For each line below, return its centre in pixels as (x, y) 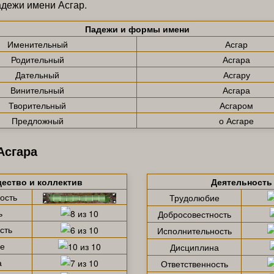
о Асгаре (236, 120)
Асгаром (236, 105)
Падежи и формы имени (137, 28)
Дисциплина (194, 247)
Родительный (37, 59)
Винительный (37, 90)
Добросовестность (194, 214)
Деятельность (242, 181)
